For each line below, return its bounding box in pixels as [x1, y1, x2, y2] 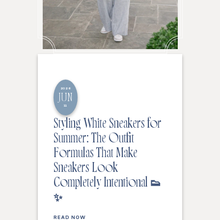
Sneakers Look [54, 164, 118, 175]
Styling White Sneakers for [54, 119, 162, 131]
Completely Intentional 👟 [54, 178, 161, 190]
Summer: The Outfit [54, 134, 134, 146]
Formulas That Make [54, 149, 137, 161]
